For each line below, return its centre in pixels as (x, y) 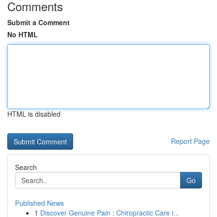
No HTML (23, 34)
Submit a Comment (39, 22)
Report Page (190, 141)
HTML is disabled (34, 114)
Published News (39, 203)
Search (26, 167)
